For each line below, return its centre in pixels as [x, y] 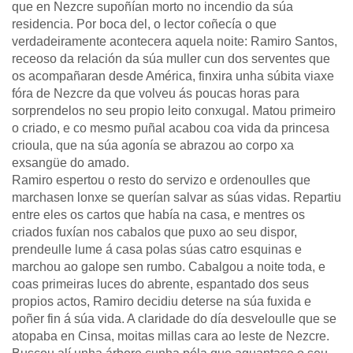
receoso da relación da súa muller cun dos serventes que [171, 59]
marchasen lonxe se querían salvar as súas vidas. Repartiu [176, 197]
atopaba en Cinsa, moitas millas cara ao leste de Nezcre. [171, 336]
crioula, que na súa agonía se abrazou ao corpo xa [153, 145]
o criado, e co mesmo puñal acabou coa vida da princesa [171, 128]
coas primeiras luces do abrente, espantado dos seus [160, 284]
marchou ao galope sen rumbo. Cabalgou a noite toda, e [169, 267]
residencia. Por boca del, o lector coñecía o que [144, 24]
